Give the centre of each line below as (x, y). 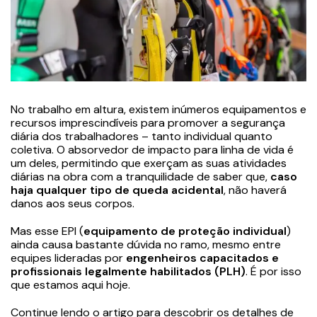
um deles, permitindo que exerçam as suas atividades (149, 163)
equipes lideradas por (68, 258)
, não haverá (255, 190)
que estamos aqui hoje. (70, 284)
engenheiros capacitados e (202, 258)
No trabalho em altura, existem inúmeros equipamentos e (158, 109)
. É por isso (273, 271)
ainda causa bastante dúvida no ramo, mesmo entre (146, 244)
